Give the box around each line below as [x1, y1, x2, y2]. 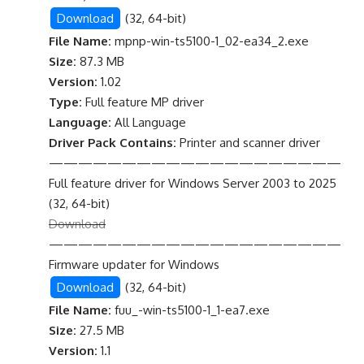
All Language [111, 115, 186, 130]
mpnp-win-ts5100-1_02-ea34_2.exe [111, 33, 309, 49]
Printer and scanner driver [176, 135, 320, 150]
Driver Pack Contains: [49, 135, 176, 150]
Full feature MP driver [82, 94, 204, 110]
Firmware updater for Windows [49, 257, 219, 272]
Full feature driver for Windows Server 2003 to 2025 [49, 175, 336, 191]
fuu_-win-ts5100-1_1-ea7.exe [111, 302, 270, 318]
